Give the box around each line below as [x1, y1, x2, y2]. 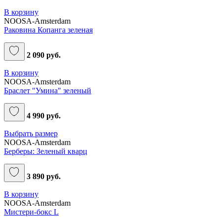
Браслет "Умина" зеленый [4, 86, 91, 95]
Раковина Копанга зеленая [4, 25, 93, 34]
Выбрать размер [4, 129, 58, 138]
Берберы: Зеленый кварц [4, 147, 87, 155]
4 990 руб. [25, 111, 61, 120]
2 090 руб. [25, 50, 61, 59]
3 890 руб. [25, 172, 61, 181]
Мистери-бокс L [4, 207, 59, 216]
